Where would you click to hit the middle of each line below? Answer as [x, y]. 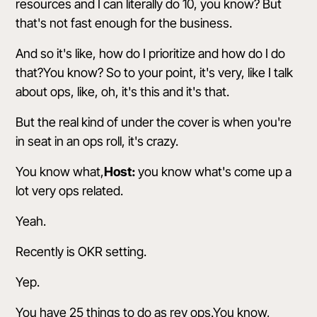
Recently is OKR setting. [81, 252]
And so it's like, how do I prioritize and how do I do [151, 53]
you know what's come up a [214, 172]
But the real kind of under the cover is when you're [154, 122]
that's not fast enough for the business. [124, 23]
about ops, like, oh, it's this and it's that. [123, 92]
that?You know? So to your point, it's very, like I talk [155, 73]
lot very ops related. [70, 191]
